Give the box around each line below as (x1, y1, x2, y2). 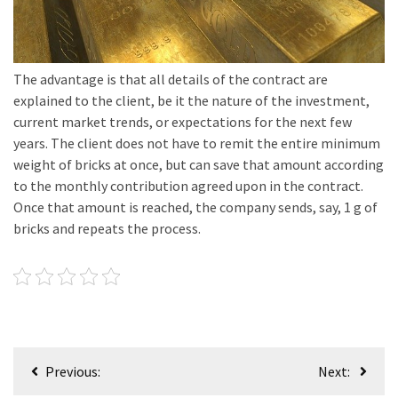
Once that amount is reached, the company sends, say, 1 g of (13, 197, 378, 216)
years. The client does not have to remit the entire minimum (13, 133, 380, 152)
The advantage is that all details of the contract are (13, 69, 328, 88)
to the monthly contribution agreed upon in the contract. (13, 176, 363, 195)
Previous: (45, 362, 100, 380)
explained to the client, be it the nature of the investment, (13, 91, 370, 109)
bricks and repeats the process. (13, 219, 201, 237)
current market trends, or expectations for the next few (13, 112, 352, 131)
